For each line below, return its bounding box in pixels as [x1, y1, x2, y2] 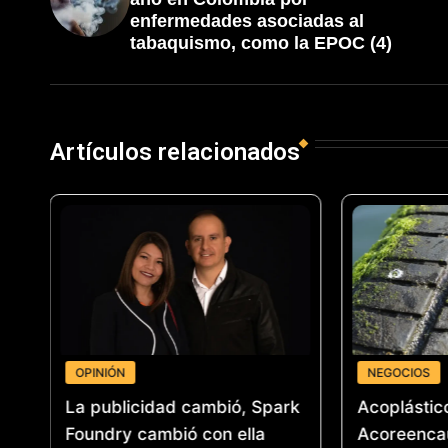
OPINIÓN [75, 364, 126, 380]
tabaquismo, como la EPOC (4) [129, 33, 392, 54]
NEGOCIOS [367, 364, 431, 380]
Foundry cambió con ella [65, 423, 271, 444]
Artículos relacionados [49, 138, 300, 167]
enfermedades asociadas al [129, 11, 364, 32]
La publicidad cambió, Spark [65, 396, 300, 417]
